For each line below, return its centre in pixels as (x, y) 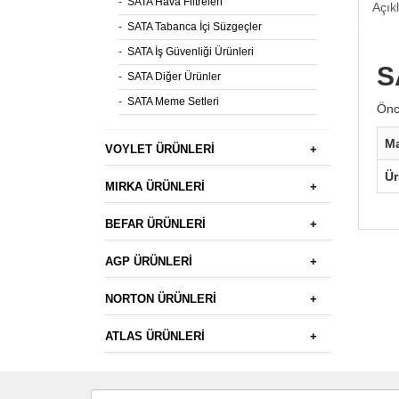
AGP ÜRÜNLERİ (149, 261)
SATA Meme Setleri (173, 102)
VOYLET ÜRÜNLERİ (160, 149)
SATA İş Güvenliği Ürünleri (191, 52)
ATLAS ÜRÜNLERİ (155, 336)
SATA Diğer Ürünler (174, 77)
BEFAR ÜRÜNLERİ (155, 224)
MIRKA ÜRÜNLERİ (155, 187)
